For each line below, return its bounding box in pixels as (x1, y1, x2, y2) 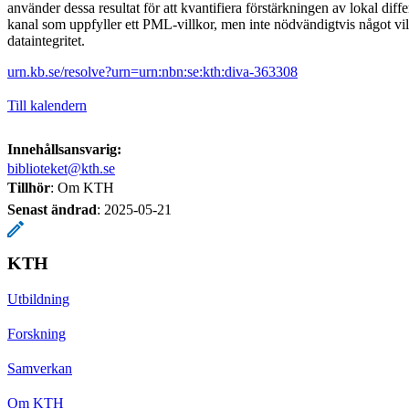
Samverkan (7, 360, 72, 376)
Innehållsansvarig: (7, 141, 121, 157)
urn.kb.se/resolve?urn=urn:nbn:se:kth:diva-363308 (7, 63, 298, 79)
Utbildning (7, 290, 69, 307)
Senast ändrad (7, 201, 97, 217)
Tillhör (7, 179, 50, 195)
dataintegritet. (7, 32, 85, 48)
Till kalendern (7, 97, 87, 113)
